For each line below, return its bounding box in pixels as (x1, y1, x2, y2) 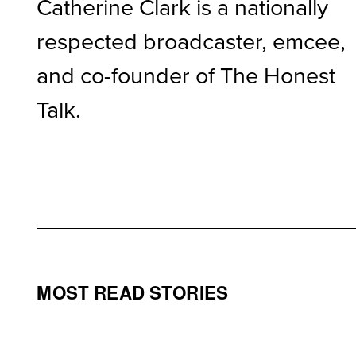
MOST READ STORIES (37, 279, 229, 305)
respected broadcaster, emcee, (37, 24, 346, 56)
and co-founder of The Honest (37, 58, 336, 91)
